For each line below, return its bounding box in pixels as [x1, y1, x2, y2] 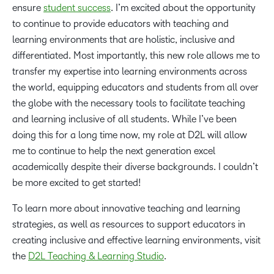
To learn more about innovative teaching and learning [12, 203, 240, 213]
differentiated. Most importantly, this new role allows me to [12, 50, 260, 61]
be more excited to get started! [12, 177, 146, 188]
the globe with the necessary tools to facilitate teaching [12, 98, 245, 108]
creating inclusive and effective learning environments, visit [12, 235, 261, 245]
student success [43, 2, 111, 13]
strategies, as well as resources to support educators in [12, 219, 245, 229]
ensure [12, 2, 43, 13]
